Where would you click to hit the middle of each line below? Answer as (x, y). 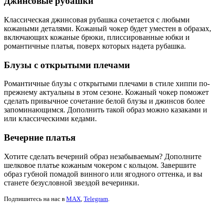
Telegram (96, 199)
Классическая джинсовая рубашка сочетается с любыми (97, 19)
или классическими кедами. (50, 119)
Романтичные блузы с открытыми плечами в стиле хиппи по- (107, 84)
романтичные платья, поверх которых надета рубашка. (95, 46)
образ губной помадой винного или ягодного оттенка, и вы (103, 174)
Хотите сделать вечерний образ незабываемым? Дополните (103, 156)
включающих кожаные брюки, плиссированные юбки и (97, 37)
